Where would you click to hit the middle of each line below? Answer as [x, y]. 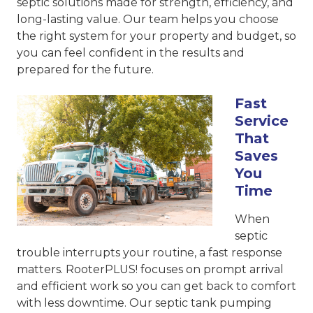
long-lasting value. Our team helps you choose [148, 20]
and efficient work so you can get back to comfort [156, 286]
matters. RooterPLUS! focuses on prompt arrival [150, 270]
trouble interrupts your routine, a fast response [150, 253]
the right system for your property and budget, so [156, 36]
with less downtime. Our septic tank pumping [144, 303]
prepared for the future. [85, 70]
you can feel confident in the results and [131, 53]
